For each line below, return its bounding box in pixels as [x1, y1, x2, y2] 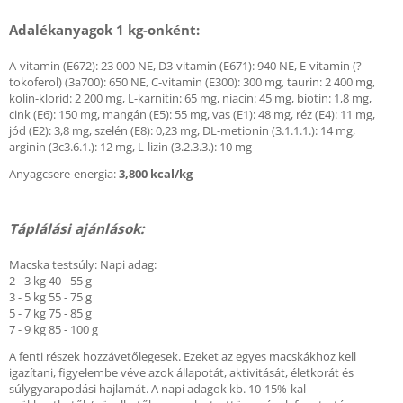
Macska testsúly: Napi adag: [9, 256, 157, 273]
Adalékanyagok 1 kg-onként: [9, 21, 200, 39]
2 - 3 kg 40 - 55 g [9, 273, 92, 289]
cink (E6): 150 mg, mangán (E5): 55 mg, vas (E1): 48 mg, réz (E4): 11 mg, [9, 106, 375, 122]
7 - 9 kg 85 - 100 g [9, 321, 98, 337]
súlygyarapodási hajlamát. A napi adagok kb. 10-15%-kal [9, 381, 306, 397]
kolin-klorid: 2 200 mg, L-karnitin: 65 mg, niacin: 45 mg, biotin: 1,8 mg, [9, 90, 372, 106]
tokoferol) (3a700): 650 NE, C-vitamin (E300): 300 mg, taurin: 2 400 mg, [9, 74, 375, 90]
